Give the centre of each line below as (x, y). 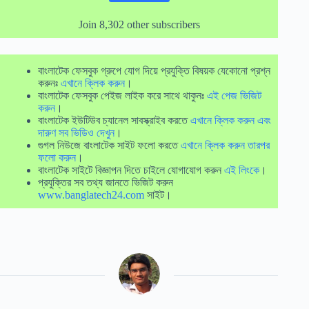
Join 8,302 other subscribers (139, 24)
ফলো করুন (57, 157)
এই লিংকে (242, 170)
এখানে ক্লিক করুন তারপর (225, 145)
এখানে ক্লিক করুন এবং (231, 120)
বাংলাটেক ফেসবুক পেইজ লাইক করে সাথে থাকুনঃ (122, 95)
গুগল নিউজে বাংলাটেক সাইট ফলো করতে (109, 145)
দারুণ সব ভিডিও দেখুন (76, 132)
